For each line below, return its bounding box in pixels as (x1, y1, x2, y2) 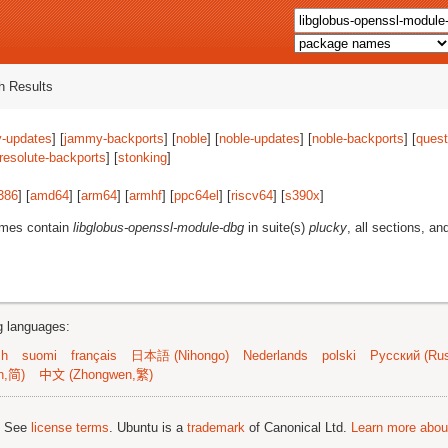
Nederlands (243, 348, 308, 363)
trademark (187, 420, 245, 435)
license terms (31, 420, 109, 435)
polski (322, 348, 356, 363)
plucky (309, 220, 347, 235)
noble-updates (219, 131, 300, 146)
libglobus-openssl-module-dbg (73, 220, 244, 235)
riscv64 (231, 188, 273, 203)
